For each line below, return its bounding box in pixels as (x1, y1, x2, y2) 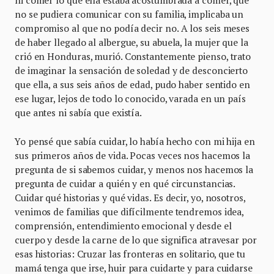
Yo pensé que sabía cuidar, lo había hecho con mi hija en (15, 135, 255, 148)
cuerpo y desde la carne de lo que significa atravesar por (15, 234, 257, 246)
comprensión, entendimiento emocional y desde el (15, 220, 232, 232)
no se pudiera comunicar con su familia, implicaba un (15, 8, 244, 21)
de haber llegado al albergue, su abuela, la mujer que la (15, 36, 248, 49)
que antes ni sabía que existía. (15, 106, 144, 119)
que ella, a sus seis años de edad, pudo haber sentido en (15, 78, 250, 91)
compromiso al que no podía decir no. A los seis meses (15, 22, 250, 35)
